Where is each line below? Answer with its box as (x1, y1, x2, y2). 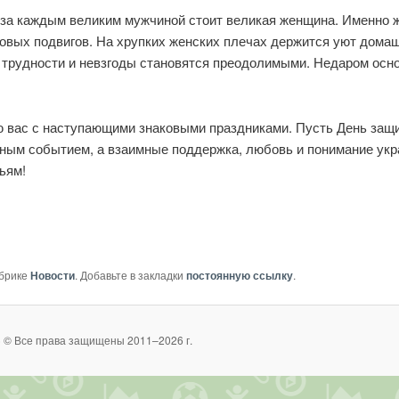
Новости (30, 266, 75, 283)
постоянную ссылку (186, 266, 293, 283)
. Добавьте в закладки (75, 266, 186, 282)
